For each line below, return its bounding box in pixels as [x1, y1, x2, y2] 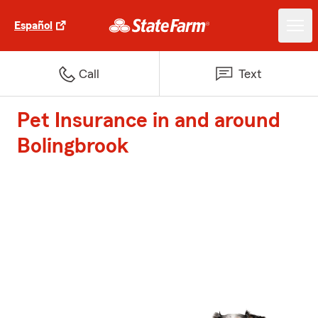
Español [14, 20, 53, 31]
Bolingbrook [17, 136, 129, 157]
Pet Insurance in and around [17, 110, 280, 131]
